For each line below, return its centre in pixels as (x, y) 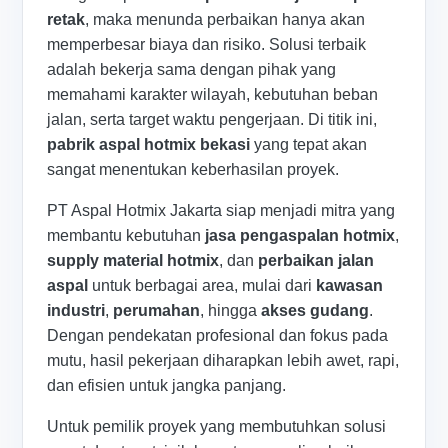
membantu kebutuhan (126, 235)
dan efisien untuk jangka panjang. (167, 385)
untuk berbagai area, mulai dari (202, 285)
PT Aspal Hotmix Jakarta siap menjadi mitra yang (221, 210)
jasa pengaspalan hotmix (300, 235)
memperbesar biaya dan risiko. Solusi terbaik (207, 44)
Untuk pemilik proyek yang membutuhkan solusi (217, 426)
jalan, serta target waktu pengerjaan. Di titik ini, (212, 119)
